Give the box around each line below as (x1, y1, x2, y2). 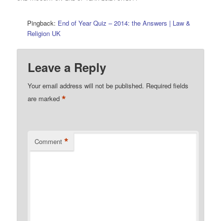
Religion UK (27, 28, 61, 38)
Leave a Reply (28, 58, 107, 75)
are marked (28, 93, 62, 103)
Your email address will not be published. (28, 80, 145, 90)
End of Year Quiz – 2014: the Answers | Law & (58, 18, 191, 28)
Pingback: (27, 18, 58, 28)
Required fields (146, 80, 189, 90)
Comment (35, 136, 63, 146)
